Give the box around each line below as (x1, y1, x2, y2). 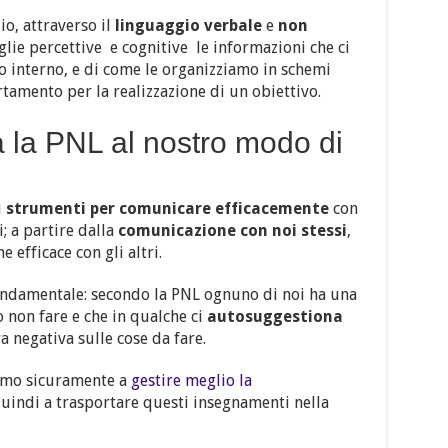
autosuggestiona (206, 307, 343, 327)
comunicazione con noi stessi (117, 221, 347, 241)
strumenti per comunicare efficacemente (5, 199, 329, 219)
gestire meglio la (130, 371, 252, 391)
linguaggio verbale (114, 16, 262, 36)
